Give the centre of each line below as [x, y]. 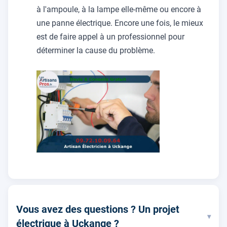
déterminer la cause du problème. [96, 50]
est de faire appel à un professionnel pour [110, 37]
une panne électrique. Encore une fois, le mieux [120, 23]
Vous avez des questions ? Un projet [98, 210]
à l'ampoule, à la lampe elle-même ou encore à [119, 9]
